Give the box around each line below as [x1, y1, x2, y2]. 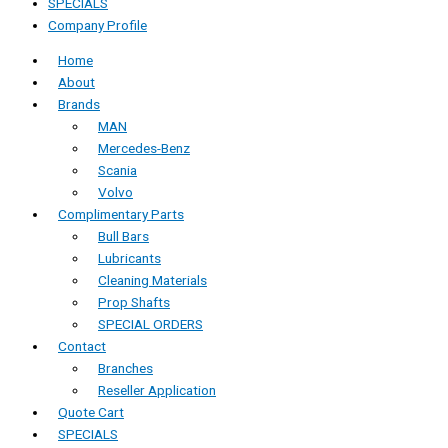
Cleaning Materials [98, 272, 207, 289]
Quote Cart [58, 404, 124, 421]
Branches [98, 360, 153, 377]
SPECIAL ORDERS [98, 316, 203, 333]
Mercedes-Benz [98, 140, 190, 157]
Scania [98, 162, 137, 179]
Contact [58, 338, 106, 355]
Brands [58, 96, 100, 113]
